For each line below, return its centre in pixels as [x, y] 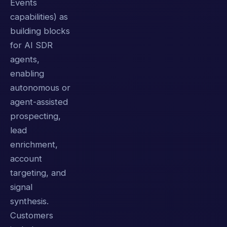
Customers [32, 215]
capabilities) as [39, 16]
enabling [27, 73]
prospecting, [35, 116]
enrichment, [34, 144]
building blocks [40, 31]
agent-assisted [39, 102]
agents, [25, 59]
